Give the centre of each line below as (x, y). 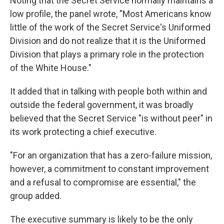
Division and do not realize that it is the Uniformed (108, 41)
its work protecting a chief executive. (83, 132)
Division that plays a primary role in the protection (107, 54)
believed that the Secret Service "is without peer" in (111, 118)
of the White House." (51, 68)
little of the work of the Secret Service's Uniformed (110, 27)
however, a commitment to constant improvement (109, 169)
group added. (36, 196)
